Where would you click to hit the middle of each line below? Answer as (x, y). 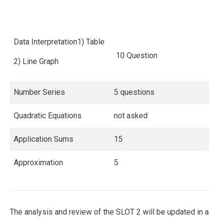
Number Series (39, 92)
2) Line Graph (36, 61)
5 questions (134, 92)
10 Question (136, 55)
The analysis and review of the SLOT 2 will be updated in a (109, 212)
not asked (131, 115)
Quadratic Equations (48, 115)
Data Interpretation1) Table (59, 42)
